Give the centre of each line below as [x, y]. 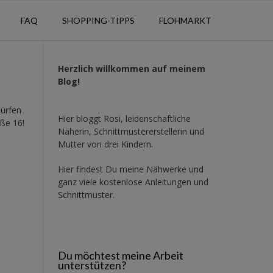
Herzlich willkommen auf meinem [131, 68]
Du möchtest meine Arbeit [120, 255]
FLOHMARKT [185, 20]
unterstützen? [92, 265]
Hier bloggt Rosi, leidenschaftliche [124, 118]
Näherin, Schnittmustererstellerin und [131, 131]
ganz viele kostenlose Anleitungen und [133, 182]
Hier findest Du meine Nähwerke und [130, 169]
